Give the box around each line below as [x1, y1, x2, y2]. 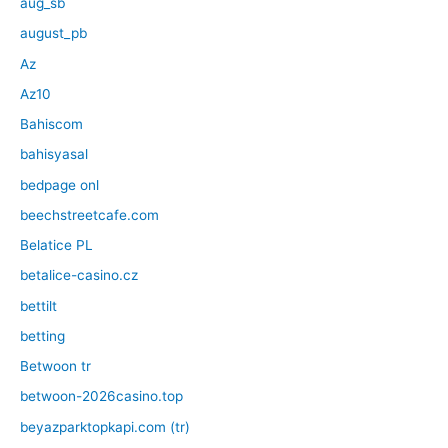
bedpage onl [20, 176, 99, 193]
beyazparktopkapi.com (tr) [20, 418, 190, 435]
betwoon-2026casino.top [20, 388, 183, 405]
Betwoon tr [20, 358, 91, 375]
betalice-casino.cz [20, 267, 138, 284]
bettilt [20, 297, 57, 314]
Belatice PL [20, 237, 93, 254]
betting [20, 327, 65, 344]
